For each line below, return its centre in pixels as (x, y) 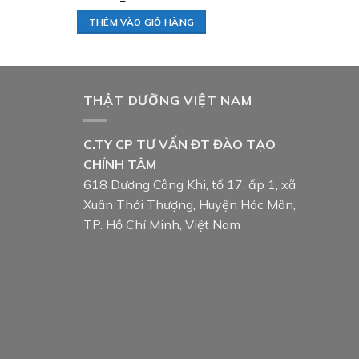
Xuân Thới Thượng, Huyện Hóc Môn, (189, 204)
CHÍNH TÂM (119, 164)
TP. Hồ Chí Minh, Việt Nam (161, 224)
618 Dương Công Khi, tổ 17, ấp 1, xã (189, 184)
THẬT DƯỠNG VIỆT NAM (167, 101)
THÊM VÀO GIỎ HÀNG (141, 22)
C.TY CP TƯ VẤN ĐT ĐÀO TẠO (179, 144)
